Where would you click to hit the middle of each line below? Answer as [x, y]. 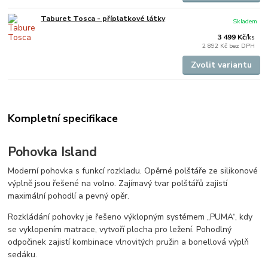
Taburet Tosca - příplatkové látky [103, 18]
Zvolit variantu [221, 65]
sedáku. [23, 255]
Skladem [245, 21]
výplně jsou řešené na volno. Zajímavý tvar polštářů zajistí [118, 184]
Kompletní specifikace [63, 118]
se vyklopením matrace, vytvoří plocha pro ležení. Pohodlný [120, 230]
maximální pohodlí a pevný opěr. [69, 196]
